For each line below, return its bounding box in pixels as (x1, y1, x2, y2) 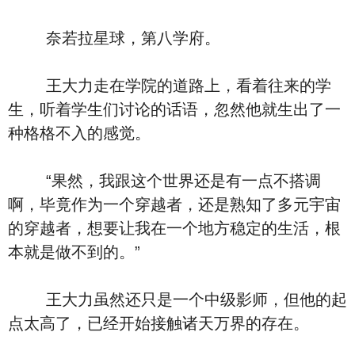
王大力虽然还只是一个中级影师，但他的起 (8, 291, 347, 308)
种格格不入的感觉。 (8, 124, 151, 142)
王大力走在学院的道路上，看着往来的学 (8, 77, 331, 94)
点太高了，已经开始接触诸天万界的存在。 (8, 315, 309, 332)
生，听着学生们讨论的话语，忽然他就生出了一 (8, 101, 341, 118)
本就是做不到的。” (8, 243, 140, 261)
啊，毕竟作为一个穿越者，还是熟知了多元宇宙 (8, 196, 341, 213)
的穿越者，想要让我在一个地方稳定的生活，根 (8, 219, 341, 237)
